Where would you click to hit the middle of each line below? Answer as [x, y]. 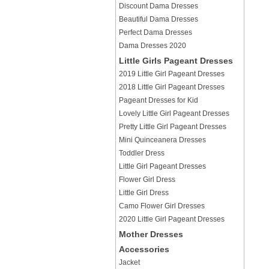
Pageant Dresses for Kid [159, 100]
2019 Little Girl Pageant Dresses [172, 74]
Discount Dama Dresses [159, 6]
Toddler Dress [142, 153]
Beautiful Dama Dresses [159, 19]
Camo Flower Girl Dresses [162, 206]
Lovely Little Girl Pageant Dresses [174, 113]
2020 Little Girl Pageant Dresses [172, 219]
